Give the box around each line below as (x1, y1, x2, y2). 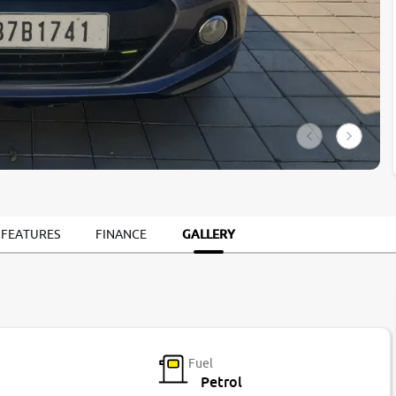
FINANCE (95, 227, 147, 242)
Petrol (201, 373, 242, 392)
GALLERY (182, 226, 235, 242)
